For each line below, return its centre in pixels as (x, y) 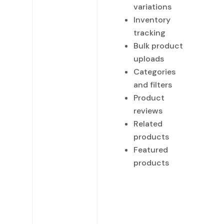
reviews (148, 110)
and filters (153, 84)
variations (152, 6)
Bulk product (158, 45)
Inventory (152, 19)
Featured (151, 149)
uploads (149, 58)
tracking (149, 32)
